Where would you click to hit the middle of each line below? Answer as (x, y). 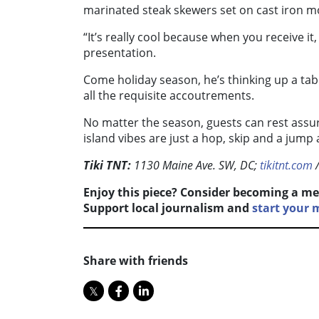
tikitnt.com (286, 166)
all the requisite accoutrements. (170, 96)
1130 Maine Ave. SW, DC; (195, 166)
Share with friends (136, 261)
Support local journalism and (166, 208)
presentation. (121, 53)
